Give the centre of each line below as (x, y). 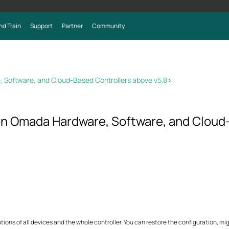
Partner (72, 26)
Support (41, 26)
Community (108, 26)
